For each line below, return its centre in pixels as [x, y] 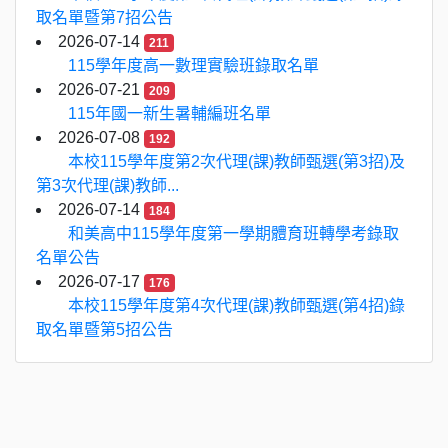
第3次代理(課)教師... [107, 185]
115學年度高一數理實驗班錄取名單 [193, 65]
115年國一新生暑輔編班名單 [169, 113]
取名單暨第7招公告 [104, 17]
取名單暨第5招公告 [104, 329]
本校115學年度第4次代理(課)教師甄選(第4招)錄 [236, 305]
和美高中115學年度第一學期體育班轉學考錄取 [233, 233]
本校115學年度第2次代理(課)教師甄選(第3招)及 [236, 161]
